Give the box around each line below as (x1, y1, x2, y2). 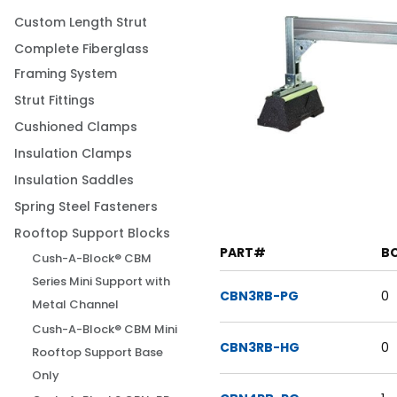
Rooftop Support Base (32, 344, 164, 361)
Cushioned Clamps (14, 118, 138, 136)
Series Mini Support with (32, 273, 171, 290)
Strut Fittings (14, 91, 96, 109)
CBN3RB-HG (220, 338, 300, 356)
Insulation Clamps (14, 144, 133, 162)
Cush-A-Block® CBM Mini (32, 321, 178, 338)
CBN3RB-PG (220, 286, 300, 305)
